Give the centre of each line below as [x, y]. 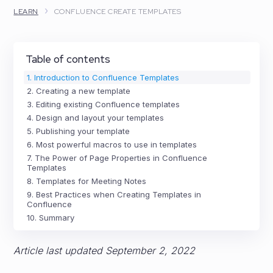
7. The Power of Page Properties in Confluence [117, 158]
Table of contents [68, 59]
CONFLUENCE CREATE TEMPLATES [118, 12]
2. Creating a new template [79, 91]
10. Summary [51, 218]
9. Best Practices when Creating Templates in [114, 194]
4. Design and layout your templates [96, 118]
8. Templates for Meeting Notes [87, 181]
